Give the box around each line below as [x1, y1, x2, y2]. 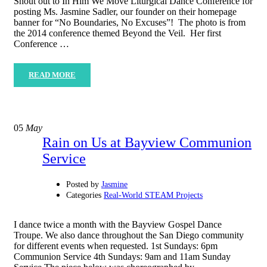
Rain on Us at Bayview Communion [42, 135, 252, 151]
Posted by [66, 180, 99, 190]
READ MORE [29, 70, 76, 80]
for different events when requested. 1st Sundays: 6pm [14, 241, 218, 252]
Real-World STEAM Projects [104, 191, 203, 200]
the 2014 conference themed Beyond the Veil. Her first [14, 28, 221, 39]
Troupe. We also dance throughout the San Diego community [14, 230, 244, 241]
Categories [66, 191, 101, 200]
